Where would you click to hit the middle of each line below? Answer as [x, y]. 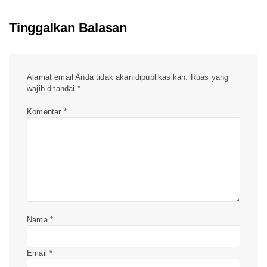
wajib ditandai [52, 89]
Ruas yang [209, 77]
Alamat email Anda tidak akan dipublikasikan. [108, 77]
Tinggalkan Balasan [68, 28]
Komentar [45, 112]
